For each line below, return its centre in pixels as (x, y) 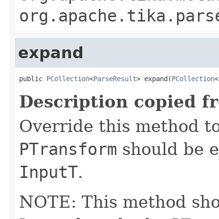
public (33, 78)
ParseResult (115, 78)
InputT (48, 172)
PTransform (68, 149)
